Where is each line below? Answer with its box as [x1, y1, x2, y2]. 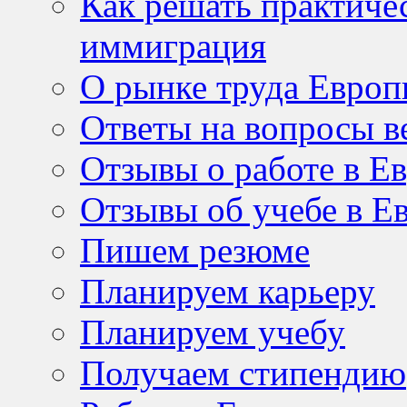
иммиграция [80, 25, 266, 65]
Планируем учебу [80, 312, 345, 352]
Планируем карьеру [80, 271, 375, 311]
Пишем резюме [80, 230, 310, 270]
